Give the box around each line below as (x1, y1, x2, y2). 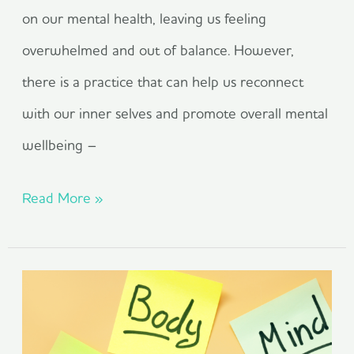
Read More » (22, 189, 104, 208)
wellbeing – (22, 136, 98, 155)
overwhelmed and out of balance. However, (22, 41, 295, 60)
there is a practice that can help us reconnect (22, 73, 304, 92)
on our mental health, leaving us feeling (22, 9, 267, 28)
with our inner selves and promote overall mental (22, 104, 329, 123)
